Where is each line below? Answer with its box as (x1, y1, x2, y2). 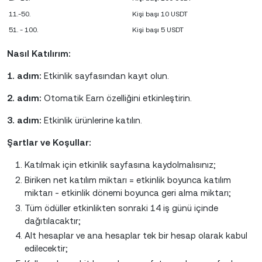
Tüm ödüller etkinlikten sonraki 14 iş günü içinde (25, 202, 218, 213)
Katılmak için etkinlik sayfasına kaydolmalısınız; (25, 160, 216, 170)
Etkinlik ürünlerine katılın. (42, 115, 142, 125)
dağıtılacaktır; (25, 215, 81, 226)
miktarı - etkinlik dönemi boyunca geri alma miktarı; (25, 187, 231, 198)
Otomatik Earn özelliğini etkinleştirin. (42, 93, 192, 103)
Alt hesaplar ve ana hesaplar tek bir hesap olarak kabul (25, 230, 247, 241)
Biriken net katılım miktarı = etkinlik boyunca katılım (25, 174, 231, 185)
